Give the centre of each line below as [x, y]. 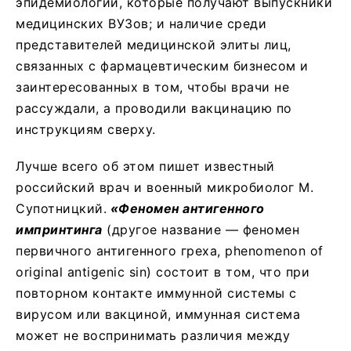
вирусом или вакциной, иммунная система [158, 314]
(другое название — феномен [201, 229]
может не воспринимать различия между [153, 335]
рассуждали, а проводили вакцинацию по [154, 108]
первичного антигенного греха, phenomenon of [170, 250]
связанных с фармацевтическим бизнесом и [162, 65]
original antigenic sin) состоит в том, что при [163, 271]
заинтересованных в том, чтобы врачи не [152, 87]
